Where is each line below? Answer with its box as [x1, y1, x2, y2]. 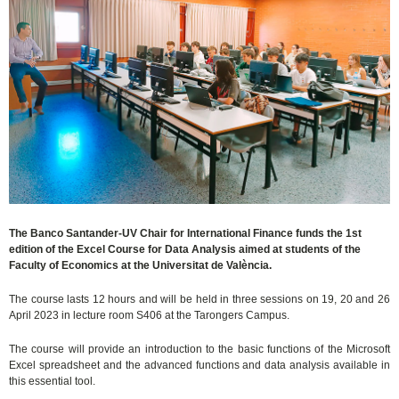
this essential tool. [9, 375, 96, 388]
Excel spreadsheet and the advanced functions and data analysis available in [9, 359, 391, 372]
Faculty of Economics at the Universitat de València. [9, 259, 273, 273]
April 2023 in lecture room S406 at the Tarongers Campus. [9, 309, 290, 322]
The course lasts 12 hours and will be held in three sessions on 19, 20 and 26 [9, 293, 391, 306]
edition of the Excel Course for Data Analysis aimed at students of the [9, 243, 362, 256]
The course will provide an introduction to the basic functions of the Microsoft [9, 343, 391, 356]
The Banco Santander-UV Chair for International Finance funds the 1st [9, 227, 362, 240]
